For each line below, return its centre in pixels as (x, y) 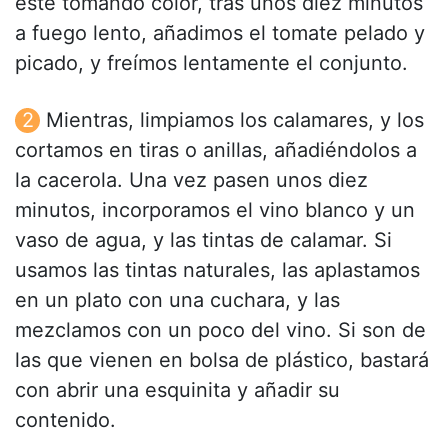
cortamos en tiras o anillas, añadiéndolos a (216, 150)
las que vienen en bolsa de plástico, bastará (222, 360)
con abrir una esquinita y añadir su (177, 390)
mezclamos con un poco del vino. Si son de (220, 330)
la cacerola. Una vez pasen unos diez (191, 180)
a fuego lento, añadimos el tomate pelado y (220, 33)
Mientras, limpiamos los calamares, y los (235, 120)
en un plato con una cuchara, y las (177, 300)
